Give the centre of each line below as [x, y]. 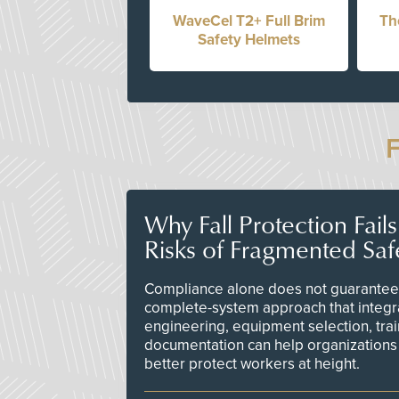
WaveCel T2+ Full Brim [248, 20]
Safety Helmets [248, 39]
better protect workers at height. [252, 363]
